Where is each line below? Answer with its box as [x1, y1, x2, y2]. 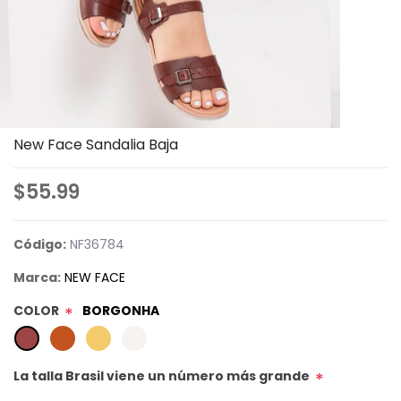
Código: [13, 235, 66, 254]
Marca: [13, 269, 61, 287]
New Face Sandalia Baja [13, 134, 178, 156]
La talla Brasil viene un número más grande [13, 367, 310, 386]
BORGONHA [82, 302, 159, 320]
